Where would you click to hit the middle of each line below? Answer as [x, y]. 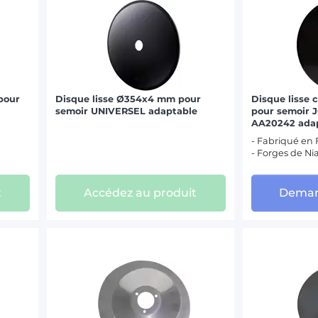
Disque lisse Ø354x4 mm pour [128, 99]
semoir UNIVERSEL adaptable [127, 111]
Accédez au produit [141, 192]
